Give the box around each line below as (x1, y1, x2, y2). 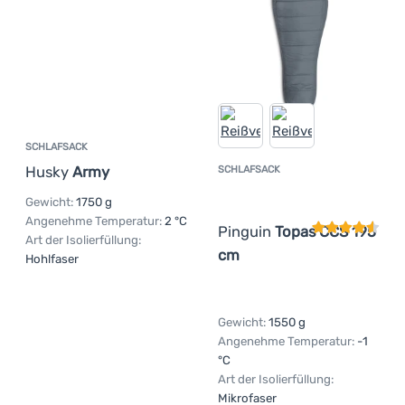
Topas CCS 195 (274, 222, 376, 241)
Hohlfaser (25, 252, 79, 266)
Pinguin (217, 222, 275, 241)
